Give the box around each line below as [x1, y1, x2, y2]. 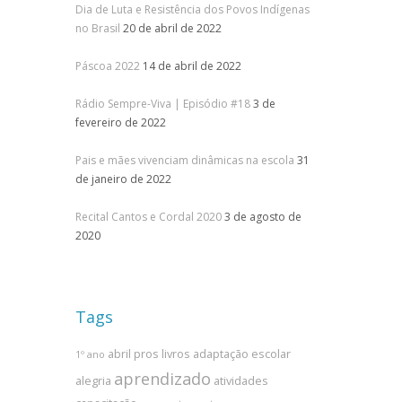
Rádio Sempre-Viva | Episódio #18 [74, 96, 250, 111]
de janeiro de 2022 [74, 171, 171, 187]
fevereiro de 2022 [74, 115, 166, 130]
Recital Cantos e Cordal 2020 [74, 209, 222, 224]
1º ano [74, 348, 105, 361]
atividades [213, 372, 268, 389]
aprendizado [113, 368, 211, 389]
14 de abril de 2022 [142, 58, 241, 74]
